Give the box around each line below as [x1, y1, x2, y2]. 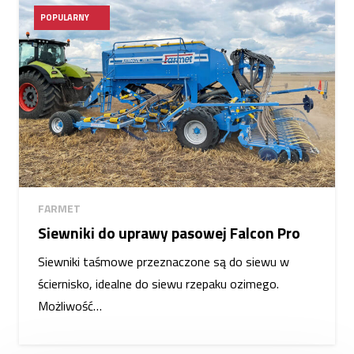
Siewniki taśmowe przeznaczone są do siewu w [38, 252, 289, 272]
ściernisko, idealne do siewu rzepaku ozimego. [38, 274, 279, 294]
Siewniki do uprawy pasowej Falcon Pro [38, 221, 300, 245]
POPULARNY [40, 11, 90, 24]
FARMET [38, 200, 81, 217]
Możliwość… [38, 296, 102, 316]
